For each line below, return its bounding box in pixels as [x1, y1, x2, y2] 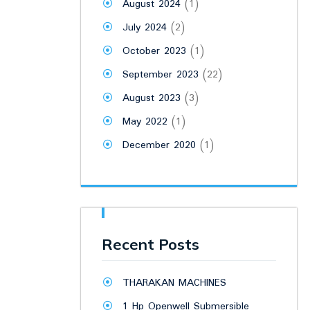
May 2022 [122, 113, 167, 130]
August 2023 [122, 90, 181, 107]
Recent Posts [102, 235, 199, 254]
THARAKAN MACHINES [122, 275, 226, 291]
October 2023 [122, 43, 186, 60]
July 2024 [122, 19, 167, 36]
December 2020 [122, 137, 196, 154]
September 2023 [122, 66, 199, 83]
